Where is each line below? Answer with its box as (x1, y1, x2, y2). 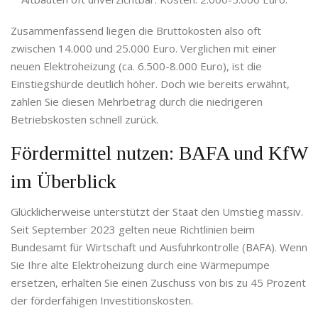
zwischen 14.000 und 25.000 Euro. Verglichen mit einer (11, 41, 277, 56)
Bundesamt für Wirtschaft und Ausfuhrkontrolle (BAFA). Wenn (11, 240, 307, 255)
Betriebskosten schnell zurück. (11, 112, 158, 127)
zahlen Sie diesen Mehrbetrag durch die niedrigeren (11, 94, 263, 109)
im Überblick (11, 170, 116, 193)
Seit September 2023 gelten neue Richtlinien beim (11, 222, 255, 237)
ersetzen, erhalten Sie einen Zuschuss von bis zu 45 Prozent (11, 275, 306, 290)
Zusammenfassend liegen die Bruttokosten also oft (11, 23, 261, 38)
